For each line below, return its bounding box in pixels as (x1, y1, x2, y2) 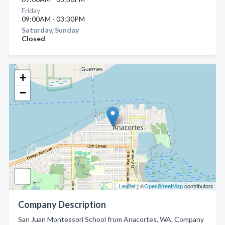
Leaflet (119, 182, 136, 190)
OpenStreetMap (144, 182, 183, 190)
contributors (183, 182, 213, 190)
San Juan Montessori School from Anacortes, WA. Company (18, 215, 204, 223)
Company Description (18, 199, 106, 210)
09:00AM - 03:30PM (22, 15, 85, 23)
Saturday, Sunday (22, 26, 79, 34)
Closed (22, 34, 45, 43)
